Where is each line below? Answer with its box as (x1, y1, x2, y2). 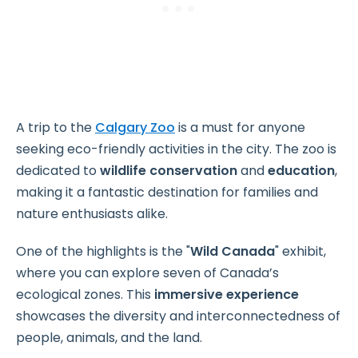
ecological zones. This (16, 285, 154, 304)
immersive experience (154, 285, 299, 304)
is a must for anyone (175, 118, 305, 137)
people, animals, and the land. (16, 328, 202, 348)
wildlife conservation (100, 161, 237, 181)
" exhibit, (275, 242, 326, 261)
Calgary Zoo (95, 118, 175, 137)
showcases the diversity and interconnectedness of (16, 307, 340, 326)
